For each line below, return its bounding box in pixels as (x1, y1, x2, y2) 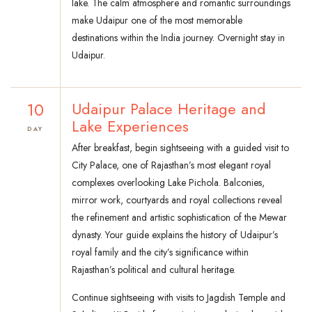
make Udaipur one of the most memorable (72, 13, 242, 28)
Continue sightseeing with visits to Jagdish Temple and (72, 290, 286, 305)
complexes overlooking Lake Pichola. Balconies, (72, 175, 265, 190)
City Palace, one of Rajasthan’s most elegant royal (72, 158, 271, 173)
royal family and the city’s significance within (72, 245, 249, 260)
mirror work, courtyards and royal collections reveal (72, 193, 282, 208)
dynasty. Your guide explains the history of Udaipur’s (72, 228, 278, 242)
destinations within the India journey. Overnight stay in (72, 31, 285, 45)
